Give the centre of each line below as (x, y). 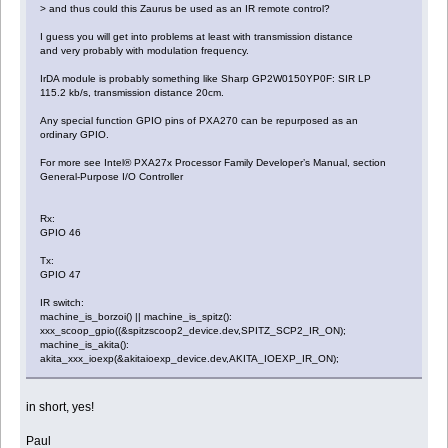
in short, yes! (60, 406)
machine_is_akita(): (85, 344)
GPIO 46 (61, 232)
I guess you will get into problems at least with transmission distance (197, 36)
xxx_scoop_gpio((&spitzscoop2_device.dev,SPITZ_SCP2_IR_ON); (193, 330)
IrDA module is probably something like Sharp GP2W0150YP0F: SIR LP (206, 78)
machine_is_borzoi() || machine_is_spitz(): (136, 316)
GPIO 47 (61, 274)
